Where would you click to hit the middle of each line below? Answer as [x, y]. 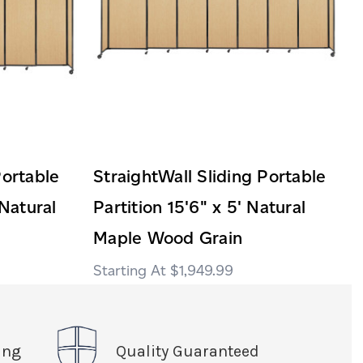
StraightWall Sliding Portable [210, 176]
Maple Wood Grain [168, 237]
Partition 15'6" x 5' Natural [199, 207]
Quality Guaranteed [187, 351]
